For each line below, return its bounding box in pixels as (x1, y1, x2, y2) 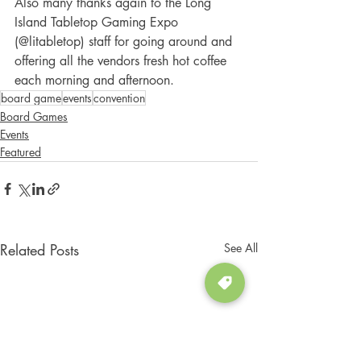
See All (224, 240, 258, 256)
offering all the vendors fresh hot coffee (15, 52, 230, 70)
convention (93, 90, 145, 106)
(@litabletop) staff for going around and (15, 33, 236, 51)
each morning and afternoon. (15, 72, 178, 89)
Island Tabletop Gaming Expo (15, 14, 182, 31)
